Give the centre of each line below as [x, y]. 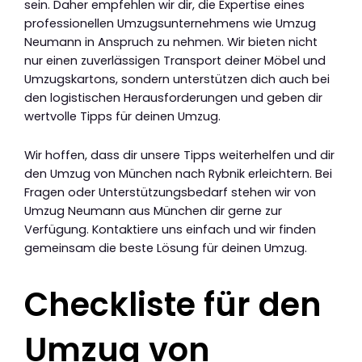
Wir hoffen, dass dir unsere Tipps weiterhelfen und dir [179, 156]
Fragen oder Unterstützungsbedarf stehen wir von [170, 193]
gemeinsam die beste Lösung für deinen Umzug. [166, 248]
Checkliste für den [173, 305]
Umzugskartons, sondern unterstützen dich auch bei [177, 79]
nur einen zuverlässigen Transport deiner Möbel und [175, 60]
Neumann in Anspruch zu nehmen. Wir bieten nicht [171, 42]
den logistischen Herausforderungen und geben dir [173, 97]
